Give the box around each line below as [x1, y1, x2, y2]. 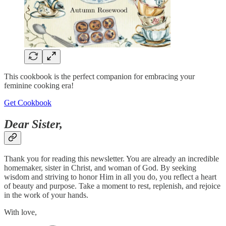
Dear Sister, [4, 117, 63, 131]
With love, [4, 208, 37, 217]
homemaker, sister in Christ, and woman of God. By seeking [4, 163, 196, 173]
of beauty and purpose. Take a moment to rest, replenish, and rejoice [4, 182, 220, 191]
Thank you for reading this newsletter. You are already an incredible [4, 154, 219, 163]
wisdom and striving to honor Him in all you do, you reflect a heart [4, 173, 216, 182]
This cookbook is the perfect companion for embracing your [4, 72, 195, 81]
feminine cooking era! [4, 81, 74, 90]
